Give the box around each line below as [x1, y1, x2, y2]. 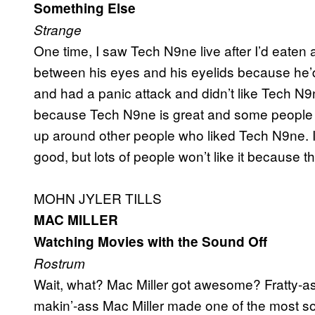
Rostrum [34, 254, 85, 273]
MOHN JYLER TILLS [34, 188, 162, 208]
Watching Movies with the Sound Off [34, 232, 267, 252]
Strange [34, 20, 82, 39]
